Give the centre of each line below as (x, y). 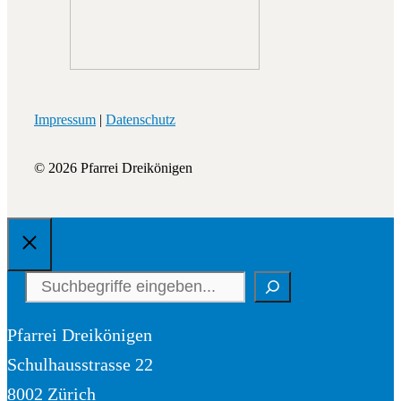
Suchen (51, 283)
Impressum (65, 120)
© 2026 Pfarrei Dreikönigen (113, 168)
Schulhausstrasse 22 (80, 365)
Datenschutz (141, 120)
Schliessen (71, 264)
